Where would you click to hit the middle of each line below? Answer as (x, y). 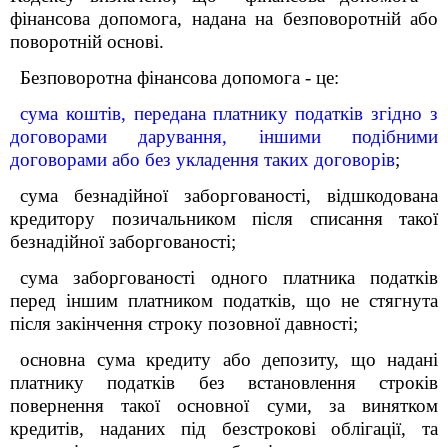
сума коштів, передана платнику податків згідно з (229, 113)
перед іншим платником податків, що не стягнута (224, 300)
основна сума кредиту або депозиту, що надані (229, 359)
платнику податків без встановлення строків (224, 382)
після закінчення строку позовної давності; (184, 323)
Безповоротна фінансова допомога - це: (179, 77)
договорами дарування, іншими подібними (224, 136)
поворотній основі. (87, 41)
